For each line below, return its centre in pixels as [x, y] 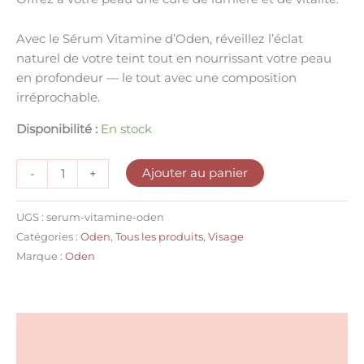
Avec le [39, 39]
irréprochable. [58, 98]
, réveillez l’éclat [256, 39]
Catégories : [48, 236]
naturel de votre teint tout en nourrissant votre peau [174, 59]
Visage [226, 236]
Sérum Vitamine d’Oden [136, 39]
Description [51, 329]
